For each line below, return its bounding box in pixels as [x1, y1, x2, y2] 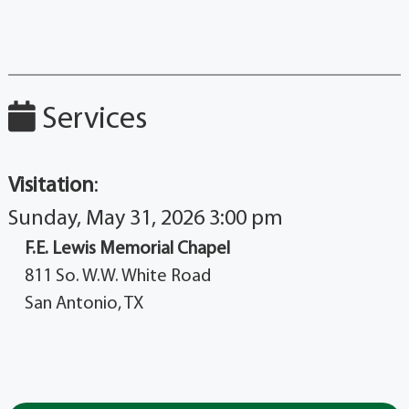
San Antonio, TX [24, 294, 143, 313]
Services [35, 103, 147, 136]
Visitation [7, 174, 94, 197]
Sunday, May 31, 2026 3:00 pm [7, 207, 283, 230]
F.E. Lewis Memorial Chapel [24, 239, 230, 258]
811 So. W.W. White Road [24, 267, 211, 286]
